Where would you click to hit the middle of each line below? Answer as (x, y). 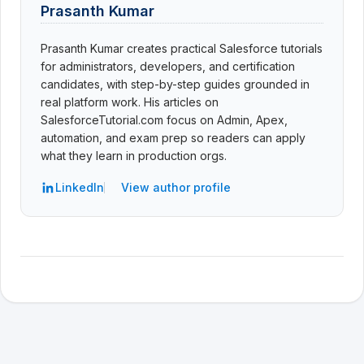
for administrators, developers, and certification (168, 66)
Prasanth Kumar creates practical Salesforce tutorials (182, 48)
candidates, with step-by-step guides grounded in (175, 84)
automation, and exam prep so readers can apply (173, 138)
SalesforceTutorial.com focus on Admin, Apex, (164, 120)
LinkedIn (80, 187)
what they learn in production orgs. (134, 156)
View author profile (176, 187)
